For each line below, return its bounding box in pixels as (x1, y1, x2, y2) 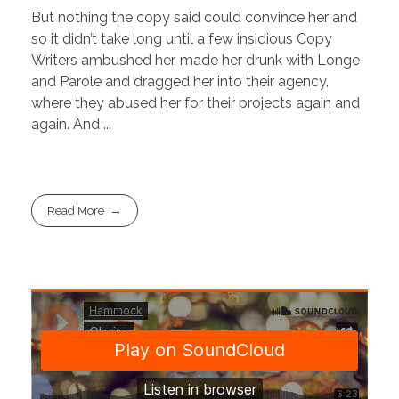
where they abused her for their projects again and (31, 94, 360, 112)
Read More (47, 204, 105, 218)
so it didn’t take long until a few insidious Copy (31, 30, 332, 48)
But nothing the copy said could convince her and (31, 9, 357, 27)
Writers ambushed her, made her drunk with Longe (31, 52, 360, 69)
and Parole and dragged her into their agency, (31, 73, 329, 91)
